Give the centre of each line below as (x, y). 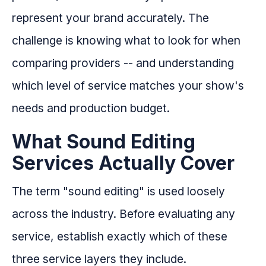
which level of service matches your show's (128, 86)
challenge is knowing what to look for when (126, 41)
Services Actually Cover (123, 163)
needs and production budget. (91, 108)
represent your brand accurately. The (110, 18)
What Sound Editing (104, 142)
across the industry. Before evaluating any (123, 214)
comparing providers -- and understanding (123, 63)
